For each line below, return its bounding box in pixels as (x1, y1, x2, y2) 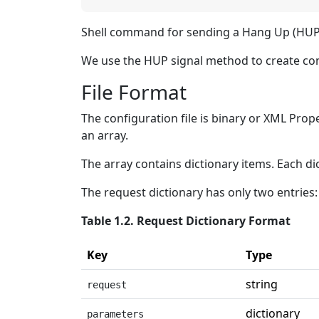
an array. (81, 127, 128, 144)
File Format (81, 78, 187, 106)
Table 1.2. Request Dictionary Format (81, 213, 291, 229)
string (246, 276, 278, 293)
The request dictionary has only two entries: (81, 184, 318, 201)
